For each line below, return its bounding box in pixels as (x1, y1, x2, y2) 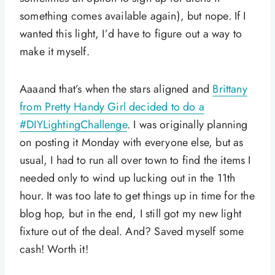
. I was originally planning (126, 117, 248, 133)
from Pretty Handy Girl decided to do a (20, 99, 204, 115)
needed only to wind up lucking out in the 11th (20, 170, 236, 187)
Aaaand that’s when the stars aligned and (20, 81, 213, 98)
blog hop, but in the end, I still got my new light (20, 206, 241, 222)
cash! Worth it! (20, 241, 88, 258)
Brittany (212, 81, 247, 98)
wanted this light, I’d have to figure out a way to (20, 26, 242, 42)
